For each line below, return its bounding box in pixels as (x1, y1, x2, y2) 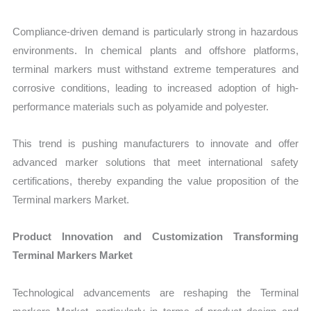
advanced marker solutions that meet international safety (12, 156, 299, 169)
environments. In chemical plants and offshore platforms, (12, 44, 299, 56)
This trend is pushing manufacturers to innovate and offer (12, 137, 299, 150)
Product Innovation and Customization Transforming (12, 230, 299, 243)
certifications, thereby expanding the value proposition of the (12, 175, 299, 187)
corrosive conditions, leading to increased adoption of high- (12, 81, 299, 94)
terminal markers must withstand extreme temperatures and (12, 62, 299, 75)
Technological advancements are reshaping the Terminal (12, 286, 299, 299)
